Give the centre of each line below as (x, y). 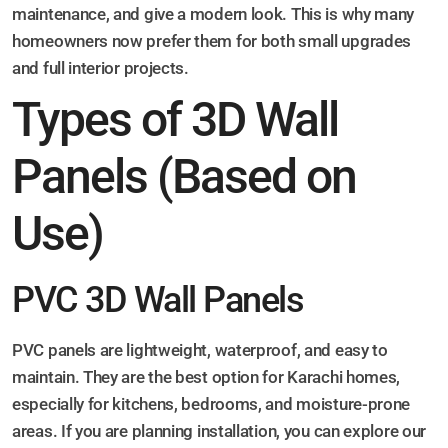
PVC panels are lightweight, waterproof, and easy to (200, 350)
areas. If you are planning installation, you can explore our (219, 431)
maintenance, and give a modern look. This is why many (213, 14)
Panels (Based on (184, 177)
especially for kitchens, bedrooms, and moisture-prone (211, 404)
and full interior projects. (100, 68)
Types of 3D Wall (175, 120)
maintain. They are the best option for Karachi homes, (206, 377)
